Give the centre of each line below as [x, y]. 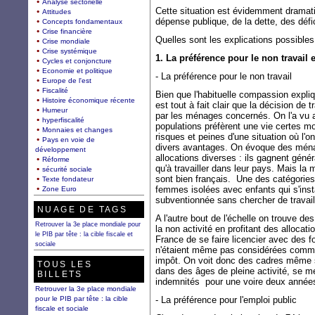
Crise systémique [70, 51]
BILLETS [60, 274]
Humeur [55, 110]
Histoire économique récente [89, 100]
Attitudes [57, 11]
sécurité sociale [67, 169]
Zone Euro [59, 188]
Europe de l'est [67, 80]
